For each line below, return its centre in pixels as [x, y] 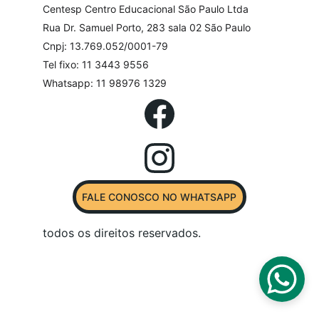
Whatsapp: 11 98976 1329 [105, 83]
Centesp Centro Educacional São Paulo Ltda [146, 9]
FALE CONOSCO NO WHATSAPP [159, 197]
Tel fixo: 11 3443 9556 [96, 64]
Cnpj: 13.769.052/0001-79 [105, 46]
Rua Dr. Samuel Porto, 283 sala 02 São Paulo [147, 27]
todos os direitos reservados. [125, 233]
